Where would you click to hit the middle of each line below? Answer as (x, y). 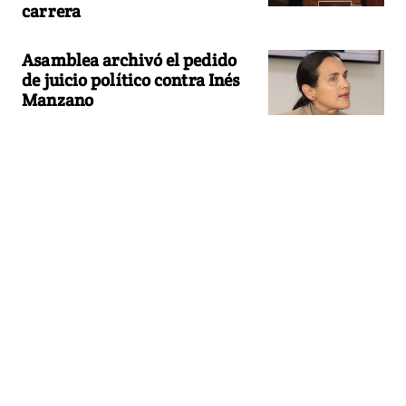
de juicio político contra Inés (131, 79)
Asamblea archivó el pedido (129, 59)
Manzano (58, 99)
